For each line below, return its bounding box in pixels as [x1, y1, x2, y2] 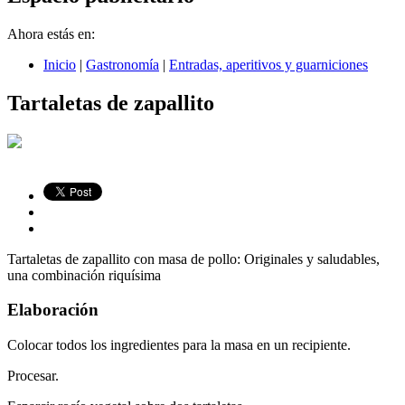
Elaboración [7, 300, 99, 320]
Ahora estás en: [7, 25, 95, 42]
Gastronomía [86, 56, 159, 72]
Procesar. [7, 368, 59, 384]
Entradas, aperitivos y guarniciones [169, 56, 368, 72]
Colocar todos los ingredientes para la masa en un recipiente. [7, 337, 351, 353]
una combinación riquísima [7, 267, 161, 283]
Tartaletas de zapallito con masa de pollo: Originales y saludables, [7, 250, 380, 267]
